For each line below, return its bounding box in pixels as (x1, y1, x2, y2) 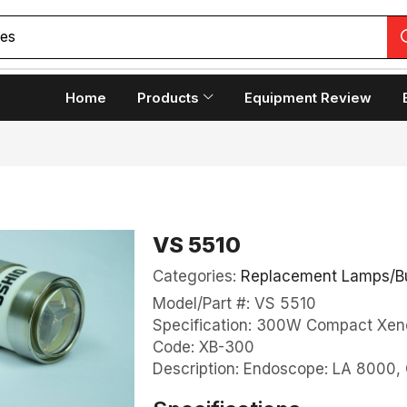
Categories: (152, 267, 241, 285)
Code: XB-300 (152, 338, 254, 356)
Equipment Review (244, 89, 372, 106)
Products (136, 89, 199, 106)
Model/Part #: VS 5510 (152, 294, 316, 313)
